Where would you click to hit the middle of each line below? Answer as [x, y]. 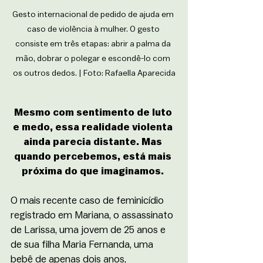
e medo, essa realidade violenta [94, 127]
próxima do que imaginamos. [94, 171]
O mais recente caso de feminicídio [88, 201]
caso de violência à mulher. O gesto [94, 30]
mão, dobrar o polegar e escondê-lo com [94, 59]
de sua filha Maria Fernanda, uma [83, 245]
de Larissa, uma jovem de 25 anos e [89, 230]
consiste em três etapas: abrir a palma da [94, 44]
